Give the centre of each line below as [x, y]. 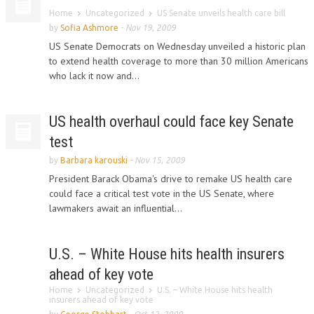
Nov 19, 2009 [151, 28]
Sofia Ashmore [89, 28]
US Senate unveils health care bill [221, 13]
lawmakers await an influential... [116, 208]
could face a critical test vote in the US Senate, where [162, 193]
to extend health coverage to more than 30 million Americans [179, 61]
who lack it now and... [94, 76]
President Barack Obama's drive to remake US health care [171, 179]
